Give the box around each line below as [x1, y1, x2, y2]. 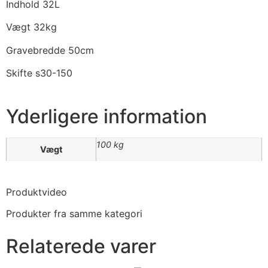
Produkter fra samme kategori [6, 207, 142, 220]
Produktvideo [6, 185, 67, 198]
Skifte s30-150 [6, 66, 72, 79]
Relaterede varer [6, 234, 156, 258]
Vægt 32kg [6, 21, 57, 33]
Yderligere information [6, 105, 207, 129]
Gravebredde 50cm [6, 44, 94, 56]
